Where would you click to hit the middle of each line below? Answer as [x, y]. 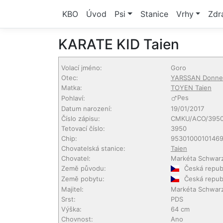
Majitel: [72, 189]
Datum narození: [86, 109]
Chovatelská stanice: [93, 148]
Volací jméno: [81, 68]
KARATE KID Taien [119, 44]
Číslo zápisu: [80, 118]
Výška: [71, 209]
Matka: [71, 88]
